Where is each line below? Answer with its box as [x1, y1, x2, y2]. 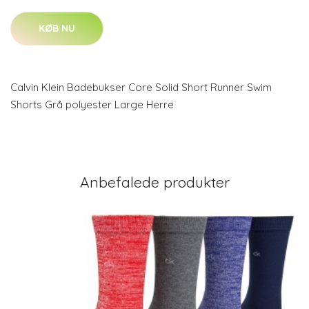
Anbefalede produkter [79, 173, 230, 191]
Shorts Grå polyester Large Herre [10, 98, 174, 111]
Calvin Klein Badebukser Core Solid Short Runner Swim [10, 81, 272, 94]
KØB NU [39, 22, 75, 34]
